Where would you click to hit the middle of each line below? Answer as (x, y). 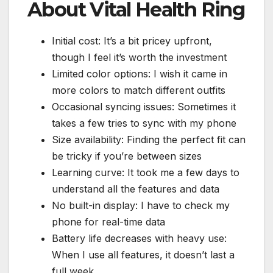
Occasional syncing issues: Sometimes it (144, 106)
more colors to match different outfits (139, 90)
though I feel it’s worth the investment (139, 57)
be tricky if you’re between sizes (127, 156)
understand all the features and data (136, 189)
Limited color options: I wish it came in (140, 73)
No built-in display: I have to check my (141, 205)
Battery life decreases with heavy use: (139, 238)
